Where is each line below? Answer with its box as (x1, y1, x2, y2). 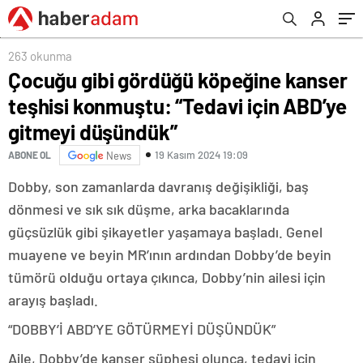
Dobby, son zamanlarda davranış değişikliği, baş (8, 177, 309, 195)
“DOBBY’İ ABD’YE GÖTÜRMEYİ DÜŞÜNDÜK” (8, 319, 275, 338)
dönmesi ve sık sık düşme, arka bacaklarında (8, 199, 289, 218)
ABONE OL (8, 149, 51, 161)
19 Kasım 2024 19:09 (155, 148, 248, 162)
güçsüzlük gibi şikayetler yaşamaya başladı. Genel (8, 222, 322, 241)
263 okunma (8, 48, 72, 63)
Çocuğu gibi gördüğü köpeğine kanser (8, 66, 348, 92)
